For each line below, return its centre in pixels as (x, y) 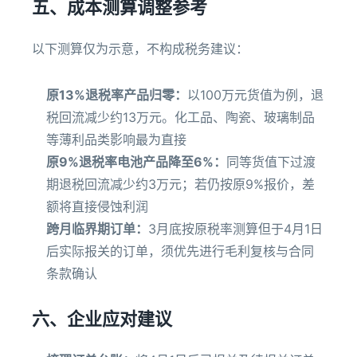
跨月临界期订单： (97, 229)
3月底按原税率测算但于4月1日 (235, 229)
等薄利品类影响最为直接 (116, 139)
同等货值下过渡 (271, 162)
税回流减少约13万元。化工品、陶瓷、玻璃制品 (180, 117)
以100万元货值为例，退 (255, 95)
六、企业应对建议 (102, 319)
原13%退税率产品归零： (117, 95)
